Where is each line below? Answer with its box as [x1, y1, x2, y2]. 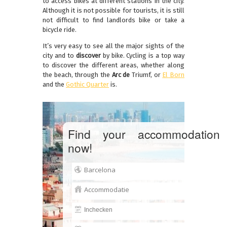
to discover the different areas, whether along [43, 61, 184, 69]
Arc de [111, 71, 132, 79]
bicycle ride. [43, 26, 77, 34]
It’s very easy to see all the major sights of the [43, 42, 184, 50]
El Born [162, 71, 185, 79]
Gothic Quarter [66, 81, 109, 89]
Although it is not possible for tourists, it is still [43, 7, 184, 15]
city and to [43, 52, 76, 60]
